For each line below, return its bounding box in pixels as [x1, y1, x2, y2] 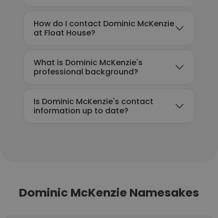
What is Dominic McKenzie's [34, 57, 143, 68]
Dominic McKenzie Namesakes [19, 184, 199, 200]
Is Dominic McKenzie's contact [34, 96, 153, 107]
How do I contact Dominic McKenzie [34, 18, 174, 29]
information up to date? [34, 105, 128, 116]
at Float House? [34, 27, 95, 38]
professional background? [34, 66, 138, 77]
